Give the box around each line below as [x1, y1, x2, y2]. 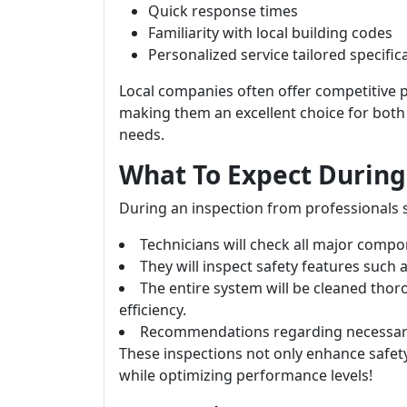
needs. [119, 124, 164, 144]
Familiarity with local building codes [148, 23, 392, 43]
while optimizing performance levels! [119, 365, 372, 385]
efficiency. [119, 300, 186, 320]
